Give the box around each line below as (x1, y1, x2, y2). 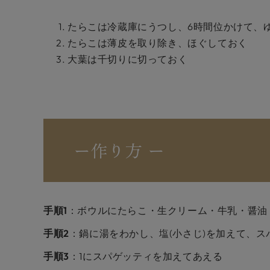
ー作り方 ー (74, 138, 165, 162)
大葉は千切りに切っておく (67, 53, 188, 65)
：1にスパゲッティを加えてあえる (69, 250, 223, 262)
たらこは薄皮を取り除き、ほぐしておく (67, 37, 248, 49)
